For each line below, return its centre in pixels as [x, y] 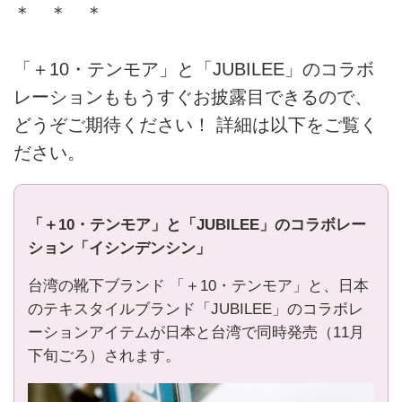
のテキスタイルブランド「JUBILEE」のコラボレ [195, 310]
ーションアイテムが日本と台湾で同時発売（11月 [196, 333]
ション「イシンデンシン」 [119, 248]
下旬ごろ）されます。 [104, 356]
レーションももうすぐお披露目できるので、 [193, 96]
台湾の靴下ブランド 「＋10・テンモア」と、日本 [198, 286]
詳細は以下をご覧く [294, 124]
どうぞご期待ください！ [112, 124]
